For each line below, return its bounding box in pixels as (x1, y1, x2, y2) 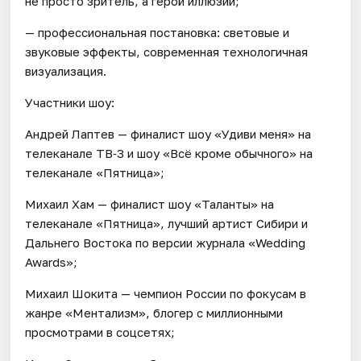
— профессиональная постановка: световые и (25, 25, 290, 40)
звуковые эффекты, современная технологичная (25, 44, 309, 60)
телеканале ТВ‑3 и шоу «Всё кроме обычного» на (25, 146, 313, 161)
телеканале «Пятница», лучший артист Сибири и (25, 216, 309, 231)
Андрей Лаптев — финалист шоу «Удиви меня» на (25, 127, 312, 142)
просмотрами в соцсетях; (25, 325, 176, 340)
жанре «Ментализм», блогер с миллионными (25, 305, 284, 321)
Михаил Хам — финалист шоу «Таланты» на (25, 197, 275, 212)
